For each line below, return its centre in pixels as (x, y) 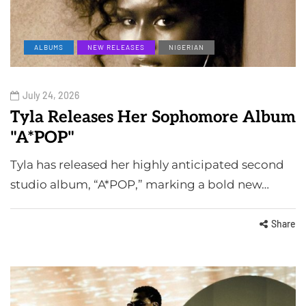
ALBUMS (49, 47)
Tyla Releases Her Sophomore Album (153, 117)
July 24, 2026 (51, 96)
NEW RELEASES (116, 47)
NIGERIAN (186, 47)
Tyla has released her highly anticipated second (147, 165)
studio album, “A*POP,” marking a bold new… (140, 185)
